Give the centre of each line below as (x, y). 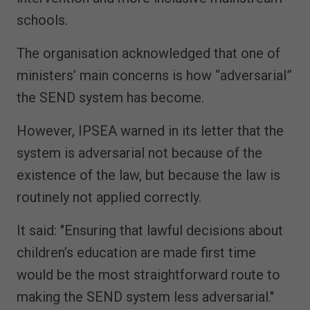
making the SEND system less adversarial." (145, 297)
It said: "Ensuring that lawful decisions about (150, 230)
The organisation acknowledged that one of (148, 53)
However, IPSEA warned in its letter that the (150, 130)
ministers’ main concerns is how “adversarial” (154, 75)
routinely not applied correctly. (109, 197)
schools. (42, 20)
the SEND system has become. (110, 97)
